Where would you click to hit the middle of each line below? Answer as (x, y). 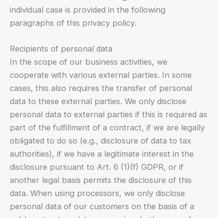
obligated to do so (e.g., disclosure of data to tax (100, 141)
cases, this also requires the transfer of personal (101, 88)
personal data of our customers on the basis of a (102, 207)
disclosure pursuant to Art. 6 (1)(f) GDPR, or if (97, 167)
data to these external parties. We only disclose (98, 101)
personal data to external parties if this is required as (109, 115)
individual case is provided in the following (88, 9)
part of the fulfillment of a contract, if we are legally (107, 128)
